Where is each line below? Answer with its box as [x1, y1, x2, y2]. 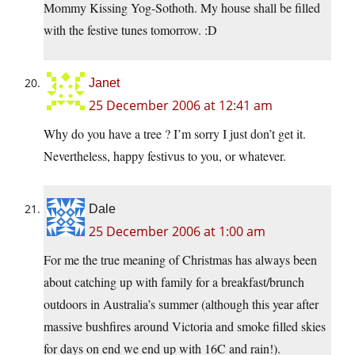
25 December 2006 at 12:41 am [89, 97, 273, 115]
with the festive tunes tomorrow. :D [44, 21, 217, 39]
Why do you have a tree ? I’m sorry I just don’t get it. [44, 125, 306, 143]
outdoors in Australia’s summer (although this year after [44, 296, 319, 313]
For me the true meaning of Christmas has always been [44, 251, 317, 269]
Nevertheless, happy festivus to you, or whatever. [44, 147, 286, 165]
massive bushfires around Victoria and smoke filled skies [44, 318, 326, 335]
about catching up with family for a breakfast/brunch [44, 273, 304, 291]
